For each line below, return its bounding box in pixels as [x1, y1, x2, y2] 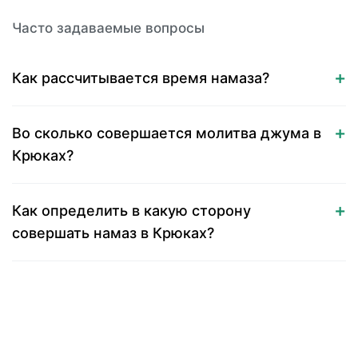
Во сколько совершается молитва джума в [12, 125, 321, 141]
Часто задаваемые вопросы [12, 20, 205, 36]
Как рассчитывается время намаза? [12, 70, 269, 86]
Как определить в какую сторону [12, 202, 251, 219]
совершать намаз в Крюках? [12, 225, 214, 241]
